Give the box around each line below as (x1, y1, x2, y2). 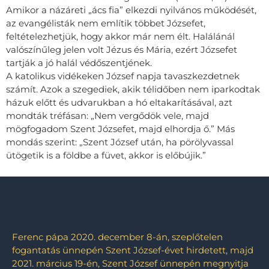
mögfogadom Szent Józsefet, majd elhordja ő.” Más (6, 122, 235, 134)
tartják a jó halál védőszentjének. (6, 56, 152, 68)
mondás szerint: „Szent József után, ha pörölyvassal (6, 136, 234, 148)
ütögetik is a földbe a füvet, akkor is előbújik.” (6, 149, 206, 161)
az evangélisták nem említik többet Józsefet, (6, 17, 205, 29)
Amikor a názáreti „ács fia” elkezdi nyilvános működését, (6, 4, 256, 16)
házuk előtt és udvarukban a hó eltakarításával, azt (6, 96, 232, 108)
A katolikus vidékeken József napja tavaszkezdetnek (6, 70, 240, 82)
